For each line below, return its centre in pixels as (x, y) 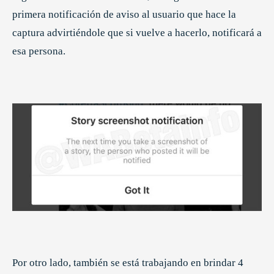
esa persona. (39, 51)
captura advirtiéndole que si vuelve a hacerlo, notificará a (137, 33)
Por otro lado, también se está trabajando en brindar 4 (128, 262)
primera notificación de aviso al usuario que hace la (124, 15)
